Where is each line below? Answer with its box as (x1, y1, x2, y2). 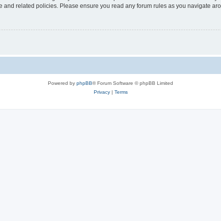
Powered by (48, 80, 76, 86)
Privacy (93, 89, 110, 95)
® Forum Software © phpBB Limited (92, 80, 173, 86)
